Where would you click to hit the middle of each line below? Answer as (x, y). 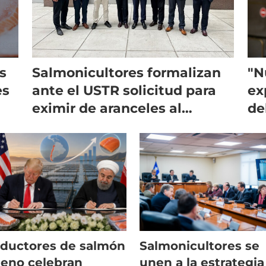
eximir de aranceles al (107, 108)
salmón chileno (84, 126)
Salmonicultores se (200, 246)
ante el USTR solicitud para (124, 90)
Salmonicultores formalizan (126, 72)
